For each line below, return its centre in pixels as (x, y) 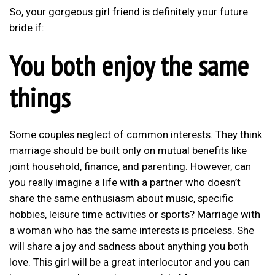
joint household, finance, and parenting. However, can (130, 167)
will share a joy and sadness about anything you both (129, 246)
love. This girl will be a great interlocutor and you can (130, 262)
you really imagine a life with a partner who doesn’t (125, 183)
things (40, 97)
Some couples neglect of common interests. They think (136, 135)
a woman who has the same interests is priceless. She (132, 230)
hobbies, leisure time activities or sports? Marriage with (135, 215)
